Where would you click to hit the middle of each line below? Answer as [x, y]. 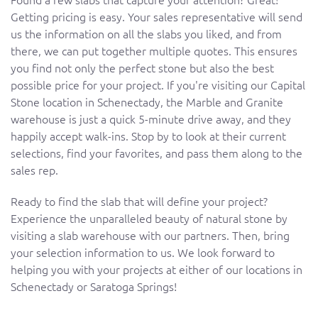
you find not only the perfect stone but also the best [142, 68]
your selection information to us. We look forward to [143, 252]
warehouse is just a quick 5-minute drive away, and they [151, 119]
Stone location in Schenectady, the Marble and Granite [147, 102]
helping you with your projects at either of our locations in [157, 269]
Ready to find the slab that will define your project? [139, 201]
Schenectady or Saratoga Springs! [94, 286]
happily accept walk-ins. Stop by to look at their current [148, 136]
